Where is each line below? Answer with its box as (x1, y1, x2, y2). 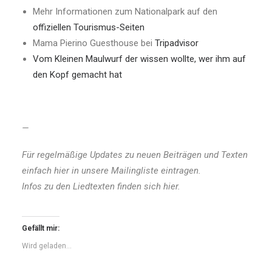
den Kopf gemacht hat (33, 69, 122, 80)
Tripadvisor (155, 37, 199, 49)
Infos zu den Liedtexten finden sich (22, 180, 163, 192)
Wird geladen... (22, 241, 72, 250)
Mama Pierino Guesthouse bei (33, 37, 155, 49)
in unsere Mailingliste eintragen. (69, 165, 201, 176)
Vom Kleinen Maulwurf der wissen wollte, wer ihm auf (33, 53, 246, 64)
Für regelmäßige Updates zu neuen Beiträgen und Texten (22, 149, 248, 160)
